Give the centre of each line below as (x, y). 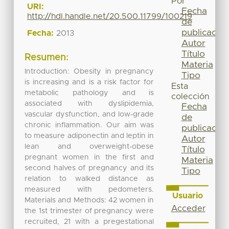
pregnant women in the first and (89, 157)
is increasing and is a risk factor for (89, 82)
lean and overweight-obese (89, 146)
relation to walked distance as (89, 179)
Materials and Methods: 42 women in (89, 200)
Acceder (188, 208)
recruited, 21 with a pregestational (89, 222)
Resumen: (47, 58)
